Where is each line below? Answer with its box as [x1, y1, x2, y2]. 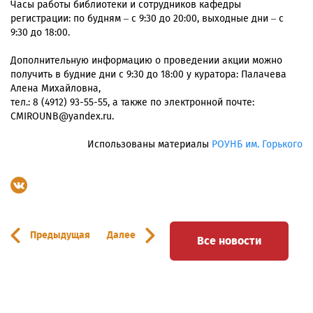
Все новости [196, 234, 261, 248]
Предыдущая [30, 229, 90, 242]
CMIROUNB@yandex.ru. [10, 110, 114, 123]
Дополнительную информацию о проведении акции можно [10, 54, 282, 67]
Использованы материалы [87, 138, 212, 151]
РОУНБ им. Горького [212, 138, 303, 151]
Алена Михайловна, [10, 82, 101, 95]
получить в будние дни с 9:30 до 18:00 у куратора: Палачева [10, 68, 286, 81]
